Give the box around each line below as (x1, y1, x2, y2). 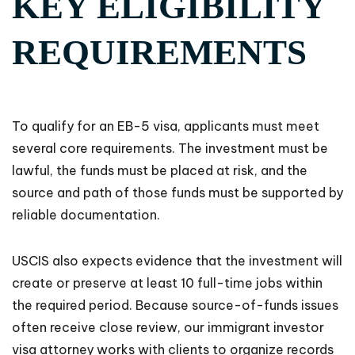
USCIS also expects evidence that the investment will (12, 253, 342, 269)
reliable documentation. (12, 207, 160, 223)
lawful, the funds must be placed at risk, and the (12, 162, 307, 179)
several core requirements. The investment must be (12, 140, 328, 157)
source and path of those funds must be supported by (12, 185, 343, 201)
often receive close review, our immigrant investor (12, 319, 324, 336)
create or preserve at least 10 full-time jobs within (12, 275, 323, 292)
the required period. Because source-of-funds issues (12, 297, 338, 314)
